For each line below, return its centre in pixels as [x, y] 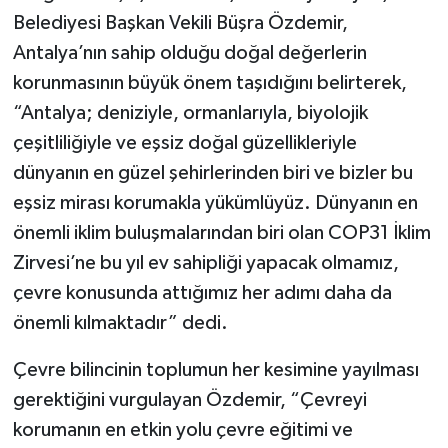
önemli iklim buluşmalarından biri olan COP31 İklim [221, 232]
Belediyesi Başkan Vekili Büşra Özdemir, [180, 22]
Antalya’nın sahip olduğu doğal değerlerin [189, 52]
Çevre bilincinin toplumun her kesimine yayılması [215, 369]
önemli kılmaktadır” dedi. [120, 322]
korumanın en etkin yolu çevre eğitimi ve [182, 429]
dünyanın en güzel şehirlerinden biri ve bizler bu [212, 172]
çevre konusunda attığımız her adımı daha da [202, 292]
